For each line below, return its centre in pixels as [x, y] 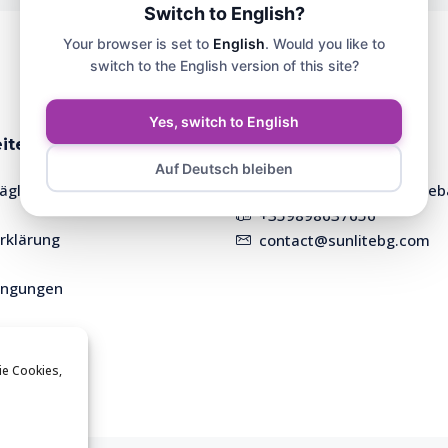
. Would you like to [325, 44]
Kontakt [270, 144]
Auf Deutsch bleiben [224, 169]
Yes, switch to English [224, 122]
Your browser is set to [138, 44]
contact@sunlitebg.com [344, 240]
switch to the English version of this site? [224, 66]
